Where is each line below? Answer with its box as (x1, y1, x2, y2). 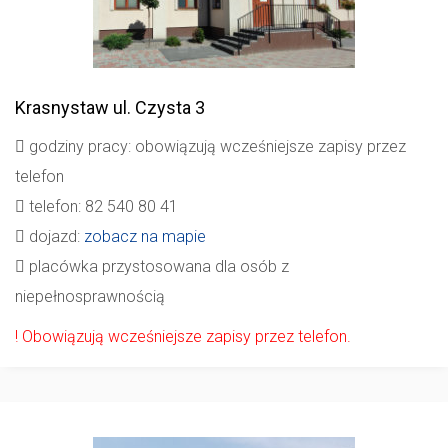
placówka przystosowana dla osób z (25, 257, 289, 277)
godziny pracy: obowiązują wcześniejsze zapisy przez (25, 137, 406, 157)
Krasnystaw (15, 97, 109, 119)
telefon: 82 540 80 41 (25, 197, 178, 217)
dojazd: (25, 227, 84, 247)
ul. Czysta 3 (109, 97, 205, 119)
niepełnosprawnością (15, 287, 165, 307)
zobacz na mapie (84, 227, 206, 247)
